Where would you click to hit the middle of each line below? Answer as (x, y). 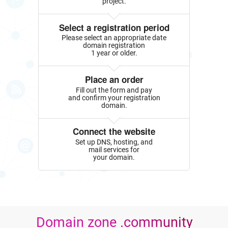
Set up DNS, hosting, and (114, 142)
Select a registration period (114, 27)
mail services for (114, 149)
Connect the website (114, 132)
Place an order (114, 80)
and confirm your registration (114, 97)
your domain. (114, 157)
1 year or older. (114, 53)
